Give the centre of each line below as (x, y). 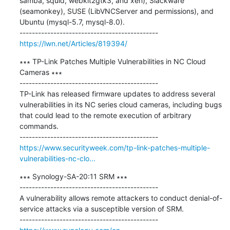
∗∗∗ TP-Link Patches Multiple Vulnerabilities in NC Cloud (112, 61)
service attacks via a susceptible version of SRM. (101, 208)
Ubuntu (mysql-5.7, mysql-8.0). (72, 22)
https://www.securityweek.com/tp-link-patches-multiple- (114, 147)
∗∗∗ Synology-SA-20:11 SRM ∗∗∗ (73, 176)
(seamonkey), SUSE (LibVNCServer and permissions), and (116, 11)
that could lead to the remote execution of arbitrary (105, 115)
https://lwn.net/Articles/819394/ (73, 43)
